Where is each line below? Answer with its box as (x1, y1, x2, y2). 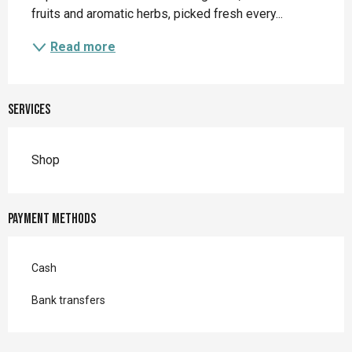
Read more (50, 39, 115, 55)
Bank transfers (31, 294, 105, 307)
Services (8, 101, 50, 119)
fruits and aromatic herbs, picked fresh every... (31, 6, 283, 22)
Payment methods (8, 211, 96, 228)
